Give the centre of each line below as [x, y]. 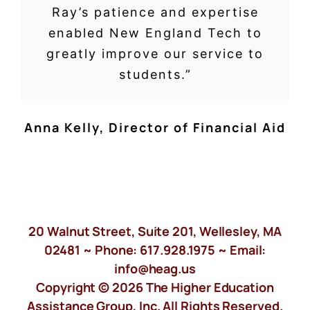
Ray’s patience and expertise [155, 12]
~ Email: [241, 250]
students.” [155, 74]
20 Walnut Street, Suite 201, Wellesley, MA [155, 231]
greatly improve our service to [155, 53]
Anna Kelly [62, 128]
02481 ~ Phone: [92, 250]
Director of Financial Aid [197, 128]
